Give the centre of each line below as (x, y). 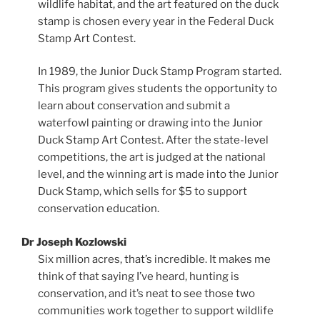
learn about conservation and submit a (134, 106)
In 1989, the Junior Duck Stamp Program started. (159, 72)
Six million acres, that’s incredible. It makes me (154, 259)
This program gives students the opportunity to (157, 89)
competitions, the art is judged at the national (151, 157)
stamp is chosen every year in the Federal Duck (155, 21)
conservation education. (98, 209)
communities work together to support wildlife (155, 310)
